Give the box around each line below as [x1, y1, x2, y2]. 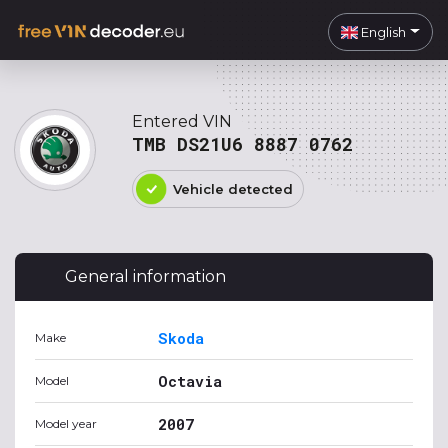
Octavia [158, 371, 222, 391]
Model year [35, 416, 97, 431]
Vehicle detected [173, 181, 293, 197]
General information [65, 267, 226, 286]
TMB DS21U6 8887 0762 [132, 132, 353, 156]
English [358, 23, 407, 40]
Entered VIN [132, 112, 232, 131]
